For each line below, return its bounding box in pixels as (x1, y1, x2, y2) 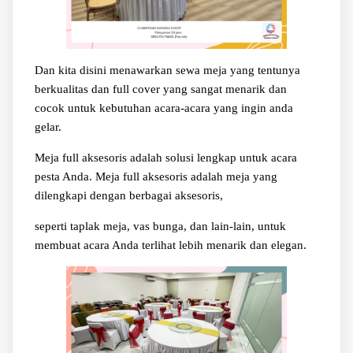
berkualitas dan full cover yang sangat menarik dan (34, 82, 287, 95)
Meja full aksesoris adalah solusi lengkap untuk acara (34, 150, 297, 164)
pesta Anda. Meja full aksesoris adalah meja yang (34, 169, 277, 183)
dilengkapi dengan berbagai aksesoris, (34, 188, 223, 202)
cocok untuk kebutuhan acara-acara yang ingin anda (34, 101, 293, 114)
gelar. (34, 120, 61, 133)
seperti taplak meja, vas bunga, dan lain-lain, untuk (34, 219, 286, 232)
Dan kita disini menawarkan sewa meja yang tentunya (34, 63, 300, 76)
